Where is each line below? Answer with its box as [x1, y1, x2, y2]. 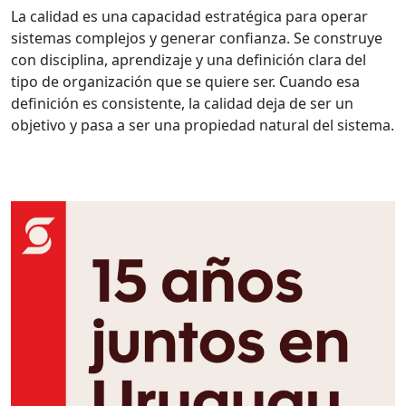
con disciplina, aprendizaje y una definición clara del [11, 50, 366, 71]
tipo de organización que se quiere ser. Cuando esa [11, 72, 360, 92]
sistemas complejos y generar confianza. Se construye [11, 28, 382, 49]
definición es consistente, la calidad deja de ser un [11, 93, 353, 114]
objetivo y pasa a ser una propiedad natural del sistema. [11, 115, 394, 136]
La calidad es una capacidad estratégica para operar [11, 6, 368, 27]
